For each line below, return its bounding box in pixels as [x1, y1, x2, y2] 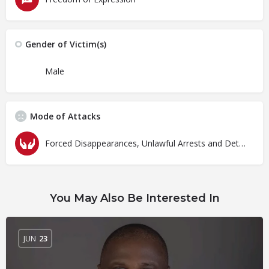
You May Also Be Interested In [49, 192, 220, 205]
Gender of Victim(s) [25, 38, 106, 50]
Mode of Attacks [30, 110, 100, 122]
